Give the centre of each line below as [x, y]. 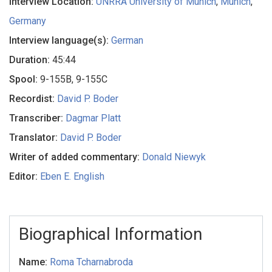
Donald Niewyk [174, 157]
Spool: [25, 80]
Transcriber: [37, 118]
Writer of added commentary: [76, 157]
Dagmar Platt [93, 118]
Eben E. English [72, 177]
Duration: [31, 60]
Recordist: [33, 99]
